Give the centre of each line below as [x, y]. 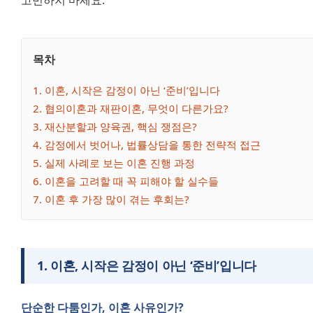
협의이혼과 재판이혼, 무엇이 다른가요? [137, 108]
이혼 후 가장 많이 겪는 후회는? [117, 199]
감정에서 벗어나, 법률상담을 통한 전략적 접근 [153, 144]
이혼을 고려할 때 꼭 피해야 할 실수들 [132, 181]
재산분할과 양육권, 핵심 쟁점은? [121, 126]
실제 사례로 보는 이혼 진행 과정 [120, 162]
